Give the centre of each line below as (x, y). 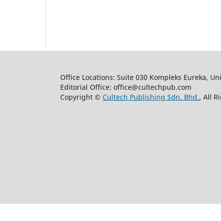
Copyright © (81, 97)
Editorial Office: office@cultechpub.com (126, 87)
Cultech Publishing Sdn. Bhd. (151, 97)
